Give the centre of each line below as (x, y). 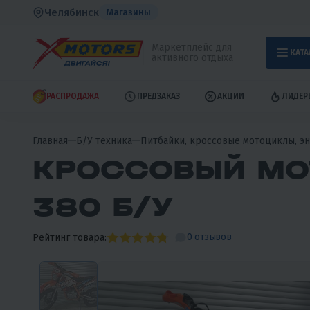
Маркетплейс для (192, 47)
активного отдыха (192, 58)
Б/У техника (104, 140)
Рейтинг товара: (70, 237)
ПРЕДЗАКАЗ (158, 97)
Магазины (129, 12)
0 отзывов (209, 237)
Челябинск (72, 12)
